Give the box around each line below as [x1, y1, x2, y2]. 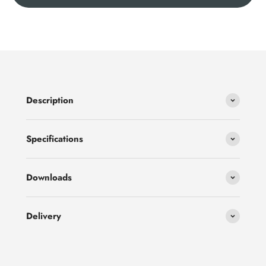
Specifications [26, 132, 83, 145]
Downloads [26, 171, 72, 184]
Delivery [26, 210, 61, 223]
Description [26, 94, 74, 107]
